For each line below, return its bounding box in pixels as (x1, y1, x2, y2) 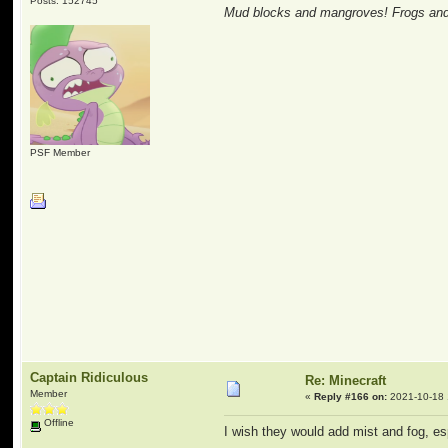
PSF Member (30, 146, 91, 158)
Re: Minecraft (305, 373, 387, 388)
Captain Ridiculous (30, 370, 149, 385)
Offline (41, 417, 75, 428)
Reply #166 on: (314, 391, 388, 402)
